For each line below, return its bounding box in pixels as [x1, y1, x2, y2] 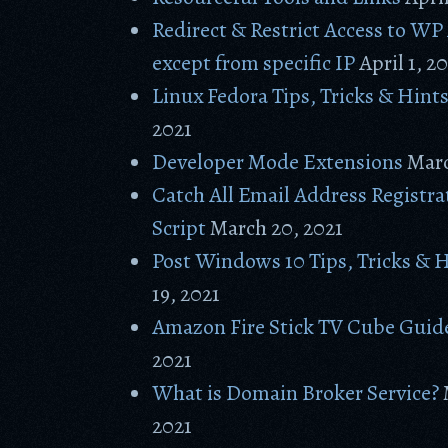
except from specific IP [152, 48, 356, 78]
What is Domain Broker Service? [152, 378, 440, 408]
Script [152, 213, 207, 243]
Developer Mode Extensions [152, 147, 404, 177]
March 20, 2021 [210, 213, 344, 243]
